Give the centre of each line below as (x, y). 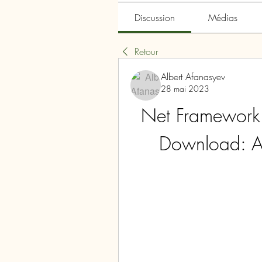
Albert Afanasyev (193, 77)
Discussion (155, 18)
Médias (223, 18)
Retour (146, 51)
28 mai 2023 (185, 89)
